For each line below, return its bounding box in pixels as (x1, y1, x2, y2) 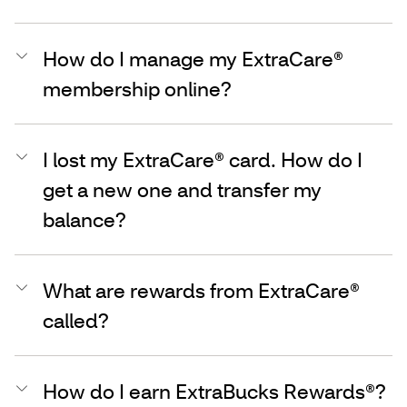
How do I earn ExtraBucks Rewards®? (43, 377, 386, 404)
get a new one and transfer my (43, 175, 322, 203)
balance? (43, 205, 126, 233)
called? (43, 306, 109, 333)
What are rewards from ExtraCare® (43, 276, 360, 303)
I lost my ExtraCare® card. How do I (43, 145, 362, 173)
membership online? (43, 74, 232, 102)
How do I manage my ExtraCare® (43, 45, 343, 72)
